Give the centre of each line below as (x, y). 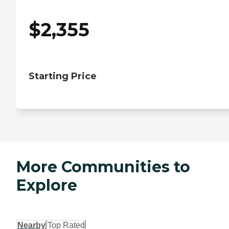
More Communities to (103, 167)
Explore (47, 186)
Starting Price (63, 76)
